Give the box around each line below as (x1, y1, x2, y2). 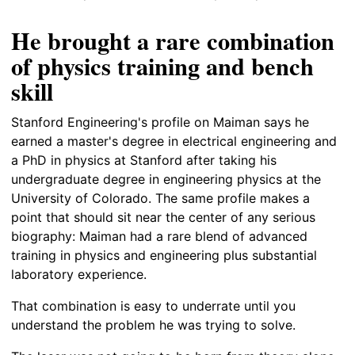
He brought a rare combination (11, 23, 334, 59)
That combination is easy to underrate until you (11, 297, 296, 314)
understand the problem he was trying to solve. (11, 316, 296, 333)
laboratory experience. (11, 265, 147, 282)
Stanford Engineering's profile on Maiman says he (11, 113, 309, 130)
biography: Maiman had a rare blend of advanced (11, 227, 307, 244)
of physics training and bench (11, 48, 314, 84)
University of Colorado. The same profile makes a (11, 189, 310, 206)
